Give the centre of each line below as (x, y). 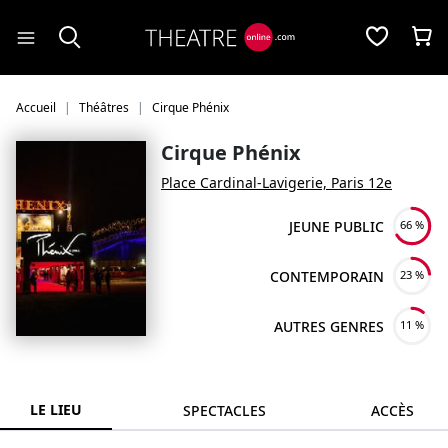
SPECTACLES (224, 410)
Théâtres (104, 107)
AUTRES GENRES (329, 326)
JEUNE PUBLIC (336, 226)
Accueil (36, 107)
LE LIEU (56, 409)
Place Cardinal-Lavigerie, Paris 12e (276, 182)
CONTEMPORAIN (327, 276)
